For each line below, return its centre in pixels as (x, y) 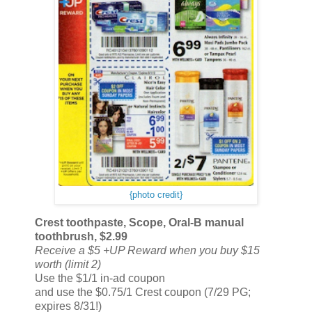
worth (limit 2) (68, 265)
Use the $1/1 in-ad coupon (100, 279)
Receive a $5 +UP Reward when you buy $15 (147, 251)
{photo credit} (156, 195)
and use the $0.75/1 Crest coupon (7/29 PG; (143, 292)
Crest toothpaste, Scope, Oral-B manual (139, 223)
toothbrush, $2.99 (81, 237)
